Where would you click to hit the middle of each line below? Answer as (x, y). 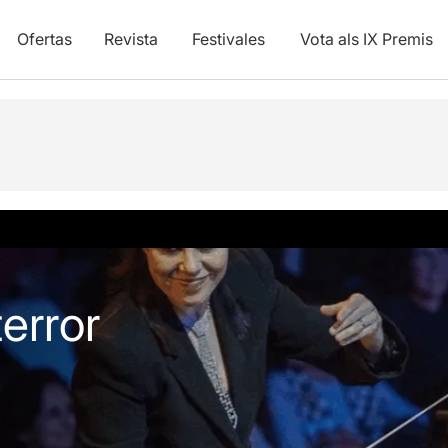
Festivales (228, 39)
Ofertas (44, 39)
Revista (130, 39)
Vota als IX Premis (366, 39)
